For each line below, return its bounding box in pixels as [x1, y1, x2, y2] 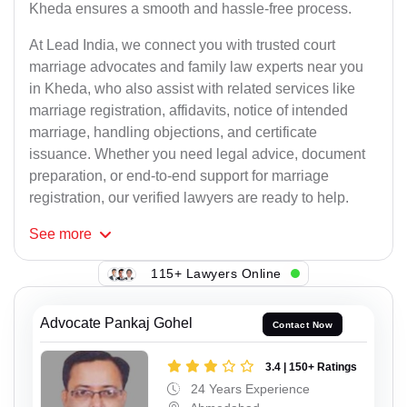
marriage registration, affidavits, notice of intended [29, 103, 348, 119]
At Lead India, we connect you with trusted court [29, 37, 335, 54]
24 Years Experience [187, 381, 310, 396]
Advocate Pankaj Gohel [40, 315, 193, 332]
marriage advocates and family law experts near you [29, 59, 363, 75]
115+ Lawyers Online [151, 265, 282, 281]
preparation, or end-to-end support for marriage [29, 168, 329, 184]
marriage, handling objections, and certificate [29, 124, 317, 141]
